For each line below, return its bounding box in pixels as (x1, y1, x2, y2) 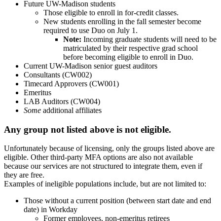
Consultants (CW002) (24, 71, 92, 79)
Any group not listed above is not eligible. (4, 124, 171, 135)
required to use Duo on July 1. (43, 26, 138, 35)
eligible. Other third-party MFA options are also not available (4, 153, 193, 162)
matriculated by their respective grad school (63, 44, 198, 52)
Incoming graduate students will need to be (83, 35, 217, 43)
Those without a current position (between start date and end (24, 196, 211, 205)
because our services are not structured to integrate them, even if (4, 162, 202, 171)
